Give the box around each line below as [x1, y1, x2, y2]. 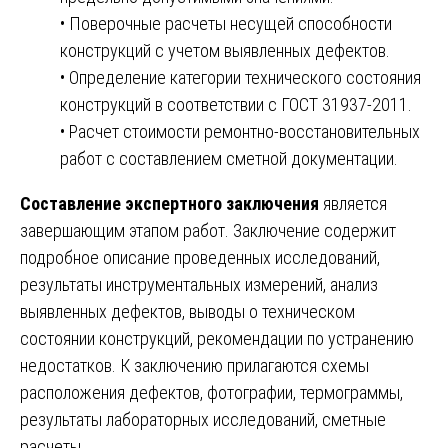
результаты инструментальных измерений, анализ [20, 273, 378, 295]
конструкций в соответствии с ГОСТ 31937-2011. [60, 93, 412, 115]
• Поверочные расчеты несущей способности [60, 12, 392, 34]
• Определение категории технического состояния [60, 66, 421, 88]
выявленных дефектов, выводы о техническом [20, 300, 355, 322]
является [319, 192, 387, 214]
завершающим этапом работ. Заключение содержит [20, 219, 396, 241]
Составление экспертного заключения [20, 192, 319, 214]
